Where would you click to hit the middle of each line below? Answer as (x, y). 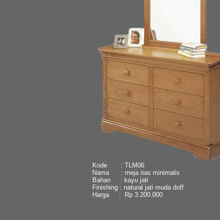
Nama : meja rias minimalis (136, 172)
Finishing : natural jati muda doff (138, 187)
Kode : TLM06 (118, 165)
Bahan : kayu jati (120, 180)
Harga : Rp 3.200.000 (127, 194)
